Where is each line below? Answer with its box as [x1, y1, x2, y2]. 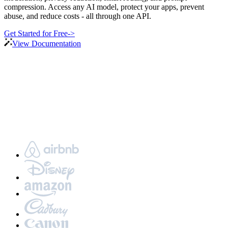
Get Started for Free [4, 28, 68, 38]
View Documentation [12, 39, 81, 48]
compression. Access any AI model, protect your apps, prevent [4, 2, 204, 11]
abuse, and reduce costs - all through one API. [4, 11, 151, 20]
